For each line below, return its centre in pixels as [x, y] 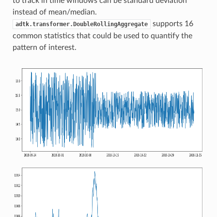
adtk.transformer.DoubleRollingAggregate [81, 24]
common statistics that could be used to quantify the [102, 36]
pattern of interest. [44, 47]
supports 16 [172, 23]
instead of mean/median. [54, 12]
